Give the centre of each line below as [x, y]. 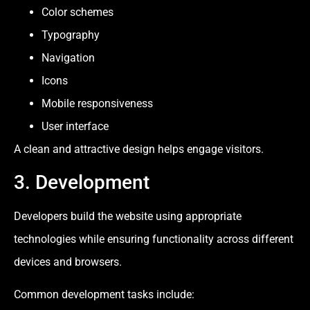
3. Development [82, 182]
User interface [75, 127]
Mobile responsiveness [97, 104]
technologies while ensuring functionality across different [154, 239]
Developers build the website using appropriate [128, 216]
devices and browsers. [68, 262]
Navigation [68, 58]
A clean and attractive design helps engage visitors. [139, 149]
